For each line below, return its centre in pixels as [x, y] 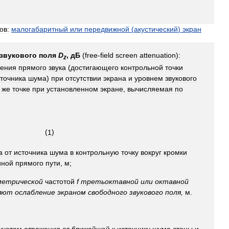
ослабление [35, 192]
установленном [72, 89]
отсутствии [83, 78]
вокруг [151, 153]
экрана [115, 78]
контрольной [142, 68]
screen [127, 55]
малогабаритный [40, 29]
